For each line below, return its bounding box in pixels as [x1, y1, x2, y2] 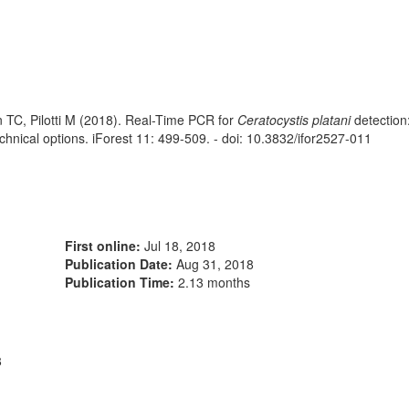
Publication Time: [65, 273, 178, 291]
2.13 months [178, 273, 250, 291]
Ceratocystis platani [237, 110, 351, 129]
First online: [65, 236, 144, 255]
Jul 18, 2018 [144, 236, 215, 255]
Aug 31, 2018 [176, 255, 254, 273]
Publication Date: [65, 255, 176, 273]
